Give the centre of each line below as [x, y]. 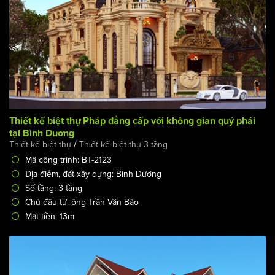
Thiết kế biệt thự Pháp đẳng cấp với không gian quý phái [132, 121]
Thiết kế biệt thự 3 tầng [123, 144]
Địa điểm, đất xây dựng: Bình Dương [93, 174]
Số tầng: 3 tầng [54, 188]
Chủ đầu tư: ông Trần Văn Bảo [82, 202]
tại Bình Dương [42, 133]
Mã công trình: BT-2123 [68, 160]
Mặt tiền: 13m [50, 216]
